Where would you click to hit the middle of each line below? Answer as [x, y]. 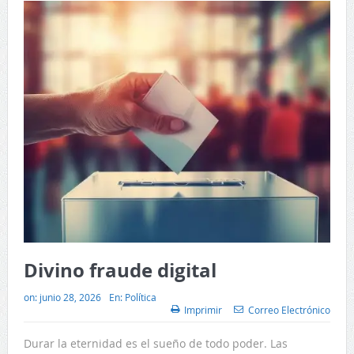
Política [140, 298]
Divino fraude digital [120, 271]
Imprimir [203, 310]
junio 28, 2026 [70, 298]
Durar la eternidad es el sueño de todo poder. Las [155, 344]
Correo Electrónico [290, 310]
